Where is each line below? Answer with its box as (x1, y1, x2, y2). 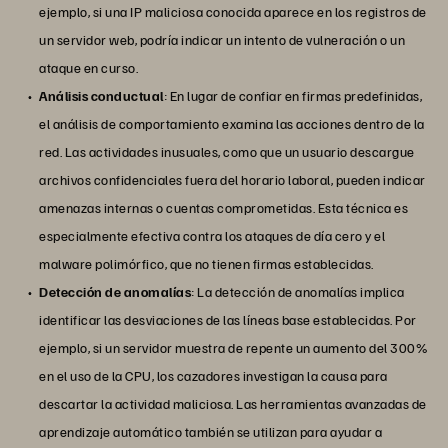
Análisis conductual (39, 87, 164, 105)
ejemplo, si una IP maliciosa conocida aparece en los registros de (39, 3, 427, 21)
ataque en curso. (39, 59, 138, 77)
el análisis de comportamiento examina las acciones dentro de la (39, 115, 425, 133)
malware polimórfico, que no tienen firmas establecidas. (39, 255, 374, 273)
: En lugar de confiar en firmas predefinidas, (163, 87, 422, 105)
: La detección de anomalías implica (191, 283, 405, 301)
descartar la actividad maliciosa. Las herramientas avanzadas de (39, 395, 427, 413)
